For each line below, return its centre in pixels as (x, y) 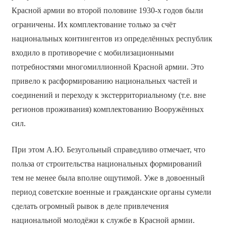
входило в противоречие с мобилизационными (93, 53)
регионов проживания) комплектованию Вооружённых (107, 109)
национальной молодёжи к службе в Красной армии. (103, 220)
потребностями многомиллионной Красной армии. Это (107, 67)
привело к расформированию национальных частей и (104, 81)
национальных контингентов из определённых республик (112, 39)
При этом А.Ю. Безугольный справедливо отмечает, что (108, 150)
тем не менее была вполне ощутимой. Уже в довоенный (108, 178)
